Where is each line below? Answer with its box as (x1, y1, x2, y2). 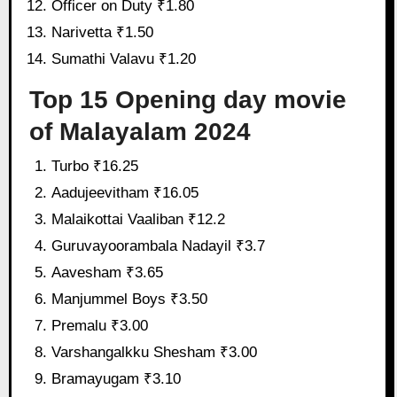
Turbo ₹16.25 (51, 158, 139, 175)
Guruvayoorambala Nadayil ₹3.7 (51, 237, 266, 255)
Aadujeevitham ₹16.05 (51, 184, 199, 202)
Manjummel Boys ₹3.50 (51, 291, 208, 308)
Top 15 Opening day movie (28, 85, 346, 113)
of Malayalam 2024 (28, 117, 251, 145)
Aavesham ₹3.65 (51, 264, 164, 282)
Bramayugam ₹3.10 (51, 370, 182, 388)
